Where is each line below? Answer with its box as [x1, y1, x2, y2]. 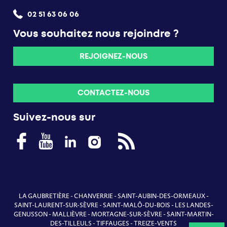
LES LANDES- [174, 201, 213, 210]
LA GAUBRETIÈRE [18, 192, 69, 201]
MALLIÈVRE [52, 210, 87, 219]
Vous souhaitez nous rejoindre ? [13, 27, 179, 41]
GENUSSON [13, 210, 48, 219]
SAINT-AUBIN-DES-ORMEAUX [117, 192, 205, 201]
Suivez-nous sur [13, 110, 96, 125]
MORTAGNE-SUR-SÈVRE [91, 210, 162, 219]
